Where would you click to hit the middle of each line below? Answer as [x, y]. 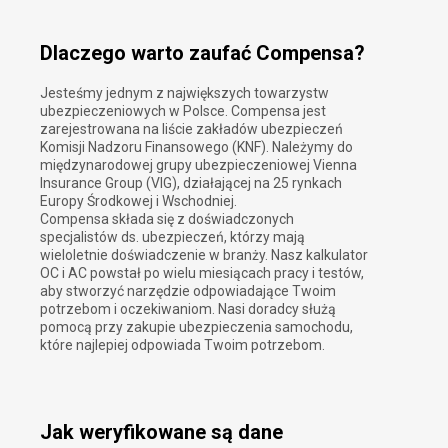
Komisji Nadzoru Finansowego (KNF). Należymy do [196, 147]
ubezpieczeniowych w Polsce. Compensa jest [183, 111]
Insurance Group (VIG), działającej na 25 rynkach [191, 183]
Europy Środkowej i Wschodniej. [138, 201]
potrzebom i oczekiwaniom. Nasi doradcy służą [188, 309]
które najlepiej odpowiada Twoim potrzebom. [182, 345]
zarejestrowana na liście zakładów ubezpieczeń [191, 129]
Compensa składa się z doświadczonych [167, 219]
